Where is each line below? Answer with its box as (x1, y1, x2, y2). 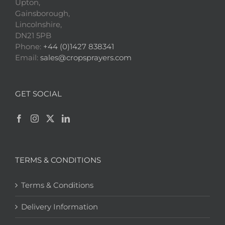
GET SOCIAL (15, 89, 62, 99)
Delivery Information (21, 202, 98, 212)
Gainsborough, (15, 9, 70, 19)
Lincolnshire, (15, 20, 62, 30)
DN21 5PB (15, 31, 51, 41)
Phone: (15, 42, 43, 52)
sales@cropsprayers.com (40, 53, 132, 63)
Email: (15, 53, 40, 63)
